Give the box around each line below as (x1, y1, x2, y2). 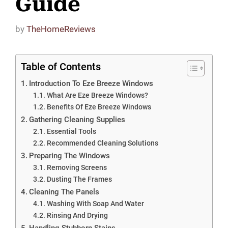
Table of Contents (21, 60, 101, 73)
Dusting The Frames (46, 175, 112, 183)
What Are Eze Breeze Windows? (46, 91, 148, 99)
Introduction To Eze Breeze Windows (29, 78, 154, 88)
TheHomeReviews (26, 23, 96, 34)
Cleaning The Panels (29, 187, 100, 196)
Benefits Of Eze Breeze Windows (46, 102, 151, 111)
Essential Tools (46, 127, 96, 135)
